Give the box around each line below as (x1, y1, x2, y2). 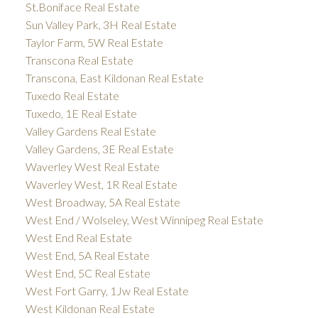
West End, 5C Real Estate (25, 266, 150, 280)
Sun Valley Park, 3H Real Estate (25, 18, 177, 32)
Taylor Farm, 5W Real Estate (25, 35, 163, 50)
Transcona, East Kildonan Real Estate (25, 71, 204, 85)
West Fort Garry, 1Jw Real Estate (25, 284, 189, 298)
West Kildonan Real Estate (25, 302, 155, 316)
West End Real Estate (25, 231, 132, 245)
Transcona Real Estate (25, 53, 133, 67)
